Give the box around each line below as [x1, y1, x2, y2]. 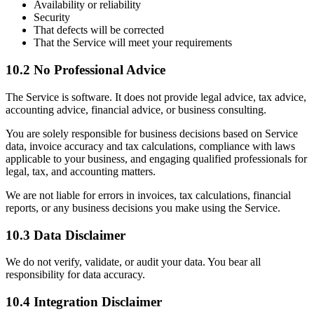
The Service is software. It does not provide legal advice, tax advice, [6, 90, 306, 103]
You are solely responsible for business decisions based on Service [6, 127, 298, 139]
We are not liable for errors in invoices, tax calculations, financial [6, 189, 291, 201]
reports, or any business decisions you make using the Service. [6, 201, 280, 214]
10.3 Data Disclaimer [6, 227, 125, 243]
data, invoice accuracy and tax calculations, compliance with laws [6, 139, 295, 152]
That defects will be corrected [34, 24, 164, 36]
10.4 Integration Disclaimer [6, 294, 162, 309]
